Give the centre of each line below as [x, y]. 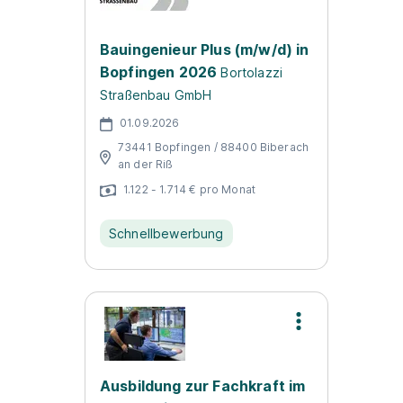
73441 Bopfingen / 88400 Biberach [214, 147]
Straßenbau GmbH [156, 95]
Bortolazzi [252, 72]
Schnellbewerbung [166, 233]
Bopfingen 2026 [159, 72]
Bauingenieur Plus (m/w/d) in [205, 49]
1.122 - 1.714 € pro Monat [189, 189]
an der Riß [146, 164]
